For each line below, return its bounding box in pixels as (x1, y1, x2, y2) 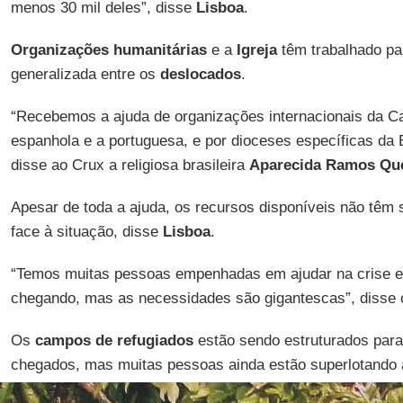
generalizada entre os (10, 66, 160, 83)
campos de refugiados (34, 332, 193, 349)
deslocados (159, 66, 241, 83)
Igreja (236, 41, 277, 58)
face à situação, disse (10, 223, 163, 240)
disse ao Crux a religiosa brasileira (10, 157, 249, 174)
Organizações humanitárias (10, 41, 207, 58)
